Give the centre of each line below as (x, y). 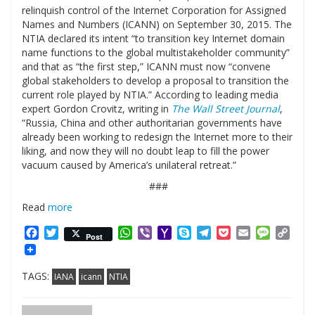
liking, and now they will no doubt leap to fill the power (146, 151)
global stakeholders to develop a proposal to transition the (155, 81)
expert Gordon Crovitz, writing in (97, 109)
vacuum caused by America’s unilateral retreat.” (129, 165)
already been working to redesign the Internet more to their (157, 137)
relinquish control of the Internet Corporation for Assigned (154, 11)
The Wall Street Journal (226, 109)
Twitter (78, 233)
